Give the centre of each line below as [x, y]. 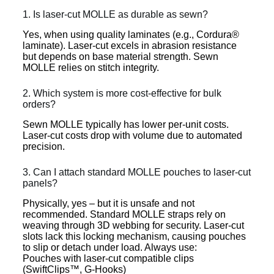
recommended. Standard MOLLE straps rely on [124, 214]
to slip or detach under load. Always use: [109, 247]
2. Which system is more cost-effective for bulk [122, 94]
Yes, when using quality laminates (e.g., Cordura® [131, 35]
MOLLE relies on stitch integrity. [91, 68]
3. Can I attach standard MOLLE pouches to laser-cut [136, 172]
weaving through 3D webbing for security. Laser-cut [133, 225]
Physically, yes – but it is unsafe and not [108, 203]
